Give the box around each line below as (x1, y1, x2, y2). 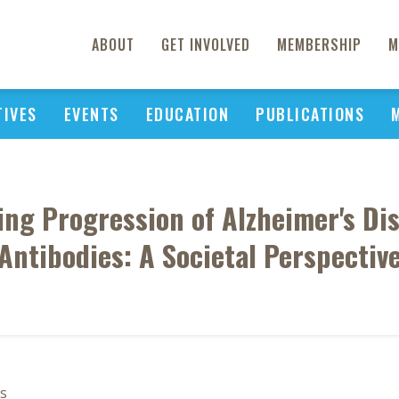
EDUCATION (145, 102, 229, 126)
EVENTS (63, 102, 119, 126)
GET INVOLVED (161, 34, 250, 55)
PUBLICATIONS (256, 102, 364, 126)
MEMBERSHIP (277, 34, 362, 55)
